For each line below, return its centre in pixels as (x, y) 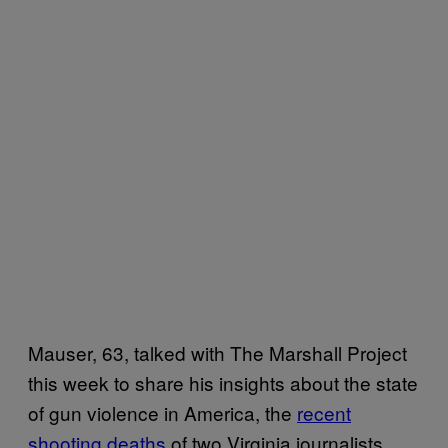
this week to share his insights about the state (223, 382)
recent (324, 412)
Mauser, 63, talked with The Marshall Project (217, 352)
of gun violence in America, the (162, 412)
